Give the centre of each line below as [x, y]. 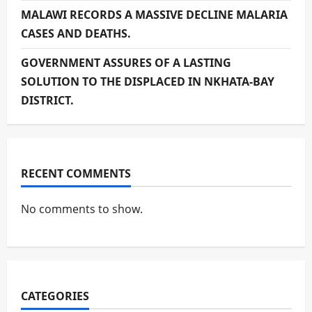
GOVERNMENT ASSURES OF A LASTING [126, 63]
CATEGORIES [55, 296]
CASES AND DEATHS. [76, 33]
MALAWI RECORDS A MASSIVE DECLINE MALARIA [154, 15]
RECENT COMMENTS [76, 173]
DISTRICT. [47, 100]
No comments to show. [82, 209]
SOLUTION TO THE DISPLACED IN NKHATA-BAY [148, 81]
